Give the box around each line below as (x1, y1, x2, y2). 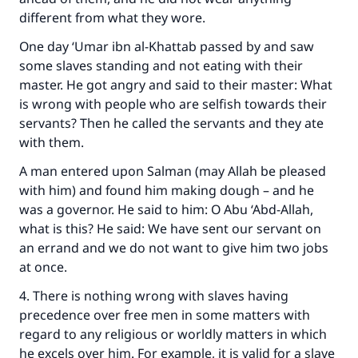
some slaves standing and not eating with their (19, 57, 303, 74)
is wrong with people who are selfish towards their (19, 95, 327, 113)
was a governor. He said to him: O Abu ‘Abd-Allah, (19, 201, 313, 218)
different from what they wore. (19, 9, 209, 26)
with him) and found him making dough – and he (19, 181, 314, 199)
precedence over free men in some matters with (19, 306, 310, 324)
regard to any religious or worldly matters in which (19, 325, 327, 343)
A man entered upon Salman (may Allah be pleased (19, 162, 326, 180)
